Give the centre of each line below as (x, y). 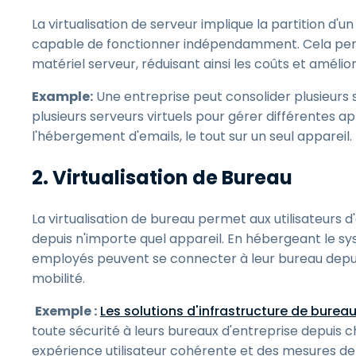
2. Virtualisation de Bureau (164, 178)
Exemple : (66, 311)
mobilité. (60, 279)
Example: (62, 97)
